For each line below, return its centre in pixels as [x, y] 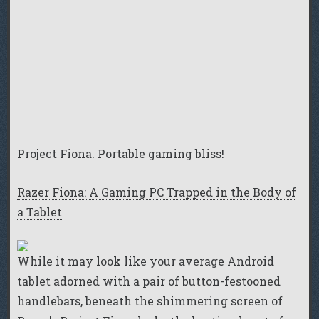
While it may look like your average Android [146, 261]
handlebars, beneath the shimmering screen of [150, 301]
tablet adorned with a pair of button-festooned [149, 281]
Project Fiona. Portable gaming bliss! [121, 153]
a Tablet [40, 211]
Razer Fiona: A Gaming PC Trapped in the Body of [157, 192]
